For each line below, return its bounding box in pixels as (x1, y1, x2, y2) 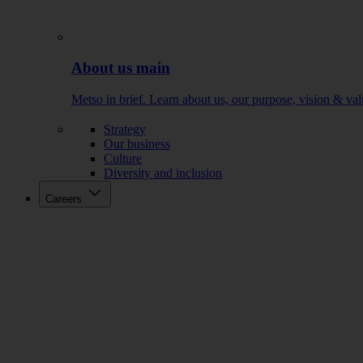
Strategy (104, 122, 146, 136)
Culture (104, 151, 142, 165)
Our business (104, 136, 170, 151)
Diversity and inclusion (104, 165, 222, 180)
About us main (71, 59, 170, 77)
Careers (45, 192, 82, 205)
